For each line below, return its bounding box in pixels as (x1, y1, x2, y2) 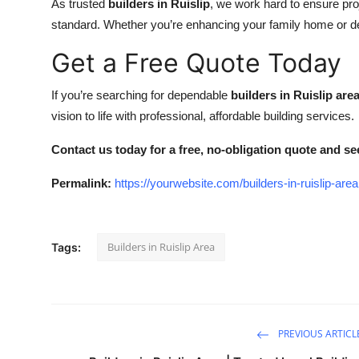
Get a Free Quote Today (51, 46, 341, 79)
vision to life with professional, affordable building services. (51, 108, 354, 123)
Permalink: (51, 175, 111, 190)
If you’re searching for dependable (51, 87, 231, 102)
